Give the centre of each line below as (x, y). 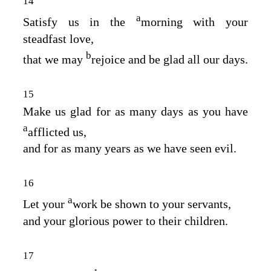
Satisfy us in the (80, 22)
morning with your (194, 22)
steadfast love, (58, 39)
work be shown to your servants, (152, 204)
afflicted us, (57, 132)
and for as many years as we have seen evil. (130, 149)
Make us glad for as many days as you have (135, 111)
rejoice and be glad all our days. (170, 59)
